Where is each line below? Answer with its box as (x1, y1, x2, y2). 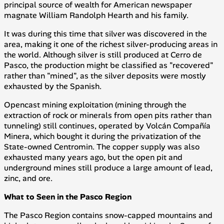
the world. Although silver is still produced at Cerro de (4, 49, 202, 60)
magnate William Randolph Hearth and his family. (4, 9, 188, 20)
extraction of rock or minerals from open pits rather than (4, 109, 211, 120)
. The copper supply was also (92, 141, 199, 152)
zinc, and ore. (4, 172, 52, 183)
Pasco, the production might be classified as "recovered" (4, 59, 213, 70)
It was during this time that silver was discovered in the (4, 28, 207, 39)
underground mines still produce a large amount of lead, (4, 162, 212, 173)
